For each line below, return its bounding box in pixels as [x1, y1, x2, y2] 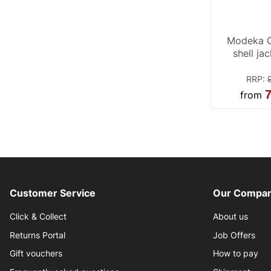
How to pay [213, 249, 258, 259]
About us [213, 212, 248, 222]
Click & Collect [10, 212, 67, 222]
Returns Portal [10, 230, 65, 240]
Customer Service [10, 187, 96, 200]
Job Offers [213, 230, 255, 240]
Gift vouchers [10, 249, 62, 259]
